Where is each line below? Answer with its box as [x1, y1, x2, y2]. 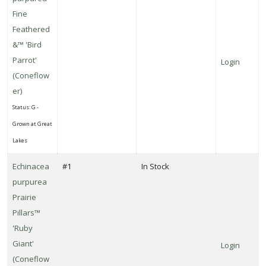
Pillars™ [12, 207, 40, 218]
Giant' [12, 237, 34, 249]
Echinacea [12, 160, 49, 172]
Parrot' [12, 54, 37, 65]
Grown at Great [12, 119, 52, 128]
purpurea [12, 176, 47, 187]
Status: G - [12, 103, 39, 111]
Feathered [12, 23, 50, 34]
